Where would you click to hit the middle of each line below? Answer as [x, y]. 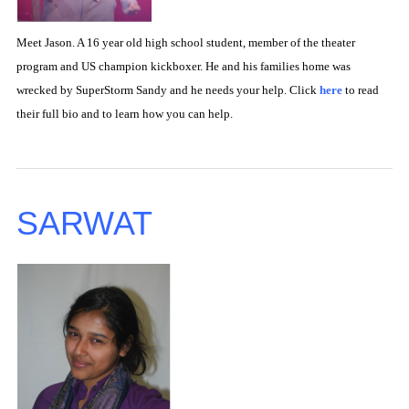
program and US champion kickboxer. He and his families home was [184, 66]
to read [362, 89]
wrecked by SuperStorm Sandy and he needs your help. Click [168, 89]
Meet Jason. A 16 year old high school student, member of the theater [186, 42]
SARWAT [84, 224]
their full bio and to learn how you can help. [125, 113]
